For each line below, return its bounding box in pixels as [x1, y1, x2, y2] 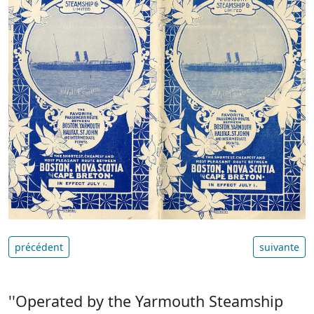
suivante [259, 240, 299, 254]
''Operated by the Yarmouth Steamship [8, 290, 283, 311]
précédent [15, 240, 63, 254]
